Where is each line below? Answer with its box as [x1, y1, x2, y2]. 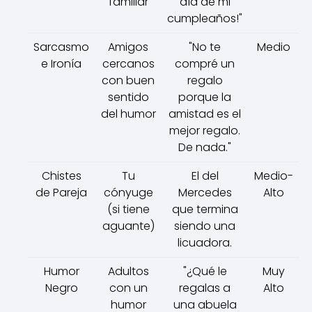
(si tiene [107, 201, 150, 217]
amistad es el [169, 105, 241, 122]
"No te [189, 38, 221, 55]
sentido [107, 88, 149, 105]
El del [191, 167, 219, 184]
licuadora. [178, 234, 232, 251]
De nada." [178, 139, 231, 155]
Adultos [107, 263, 149, 279]
